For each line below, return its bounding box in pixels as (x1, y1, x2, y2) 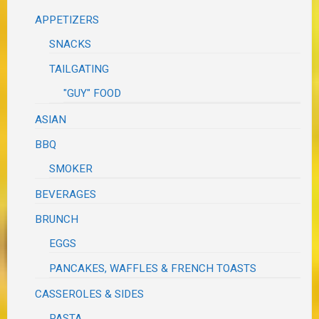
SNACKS (49, 37, 92, 51)
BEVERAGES (35, 187, 97, 201)
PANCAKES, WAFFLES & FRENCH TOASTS (49, 261, 257, 275)
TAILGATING (49, 62, 110, 75)
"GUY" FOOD (63, 86, 122, 100)
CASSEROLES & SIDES (35, 287, 145, 300)
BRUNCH (35, 212, 79, 226)
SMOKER (49, 162, 93, 175)
